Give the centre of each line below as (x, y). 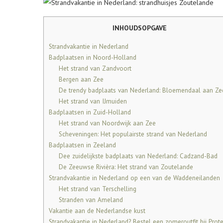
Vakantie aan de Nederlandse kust (97, 211)
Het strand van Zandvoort (95, 68)
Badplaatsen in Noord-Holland (93, 57)
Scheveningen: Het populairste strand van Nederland (133, 134)
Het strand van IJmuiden (93, 101)
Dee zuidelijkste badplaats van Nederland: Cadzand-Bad (138, 156)
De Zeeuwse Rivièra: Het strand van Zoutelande (126, 167)
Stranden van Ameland (91, 200)
